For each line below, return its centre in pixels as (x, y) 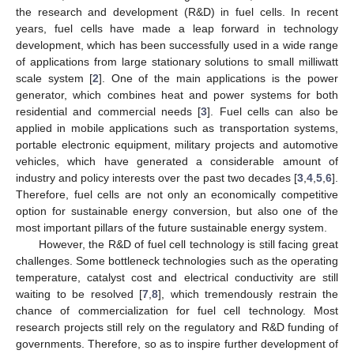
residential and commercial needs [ (109, 111)
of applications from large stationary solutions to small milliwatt (177, 61)
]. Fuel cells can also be (273, 111)
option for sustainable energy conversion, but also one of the (177, 211)
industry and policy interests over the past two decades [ (156, 177)
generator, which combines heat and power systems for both (177, 94)
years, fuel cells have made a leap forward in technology (177, 28)
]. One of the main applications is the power (219, 78)
